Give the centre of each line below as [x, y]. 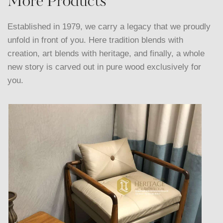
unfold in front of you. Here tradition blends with [95, 40]
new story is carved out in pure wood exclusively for [104, 67]
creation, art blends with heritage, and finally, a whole [106, 54]
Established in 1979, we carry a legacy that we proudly [109, 27]
